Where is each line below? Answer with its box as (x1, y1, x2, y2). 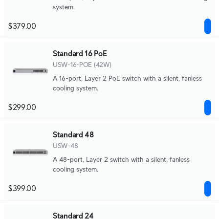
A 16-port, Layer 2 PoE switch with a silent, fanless (53, 74, 202, 82)
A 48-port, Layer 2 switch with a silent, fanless (53, 155, 190, 163)
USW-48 (53, 142, 78, 150)
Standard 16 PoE (53, 49, 107, 58)
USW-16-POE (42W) (53, 61, 111, 68)
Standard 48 (53, 131, 94, 139)
